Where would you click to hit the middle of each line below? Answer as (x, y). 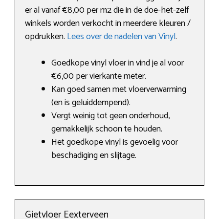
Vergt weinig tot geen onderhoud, (110, 116)
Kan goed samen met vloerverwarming (119, 90)
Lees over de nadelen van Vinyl (121, 37)
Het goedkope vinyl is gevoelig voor (115, 142)
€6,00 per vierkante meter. (99, 77)
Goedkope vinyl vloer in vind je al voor (118, 63)
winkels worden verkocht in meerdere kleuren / (108, 24)
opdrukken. (46, 37)
